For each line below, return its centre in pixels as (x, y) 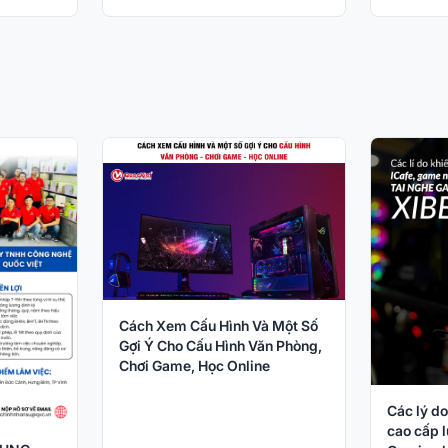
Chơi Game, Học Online (195, 365)
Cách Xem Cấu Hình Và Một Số (219, 325)
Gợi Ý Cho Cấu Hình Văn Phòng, (221, 345)
